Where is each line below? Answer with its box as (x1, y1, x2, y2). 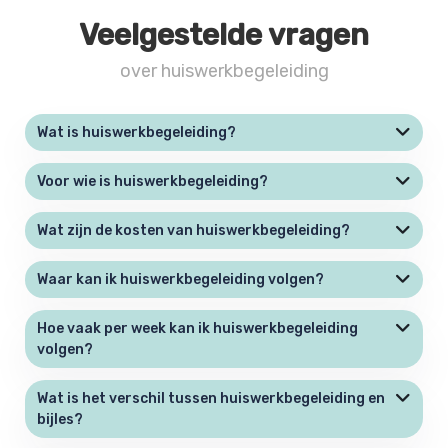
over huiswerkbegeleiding (119, 59, 329, 82)
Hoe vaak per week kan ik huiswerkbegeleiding (37, 319, 358, 337)
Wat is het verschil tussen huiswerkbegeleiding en (37, 389, 385, 407)
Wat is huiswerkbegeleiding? (37, 123, 248, 141)
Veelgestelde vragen (79, 16, 369, 53)
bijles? (37, 410, 95, 428)
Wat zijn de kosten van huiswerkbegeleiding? (37, 221, 362, 239)
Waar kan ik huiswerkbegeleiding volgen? (37, 270, 336, 288)
